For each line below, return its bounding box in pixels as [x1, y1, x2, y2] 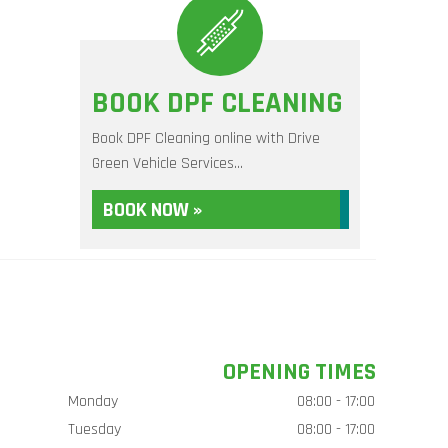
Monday [67, 391, 118, 412]
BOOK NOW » [102, 197, 202, 223]
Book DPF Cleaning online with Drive [91, 128, 320, 149]
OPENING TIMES [222, 357, 376, 387]
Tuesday [67, 419, 121, 440]
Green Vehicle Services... [91, 153, 243, 174]
